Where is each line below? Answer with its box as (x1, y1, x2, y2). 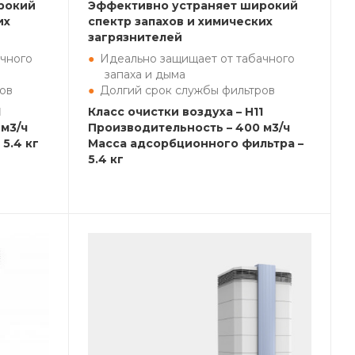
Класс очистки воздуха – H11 (88, 105, 263, 119)
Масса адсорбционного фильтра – (88, 136, 303, 151)
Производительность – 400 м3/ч (88, 120, 290, 135)
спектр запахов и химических (88, 14, 273, 29)
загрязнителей (88, 30, 182, 44)
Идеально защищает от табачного (100, 52, 295, 66)
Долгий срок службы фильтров (100, 83, 275, 97)
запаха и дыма (105, 67, 185, 82)
